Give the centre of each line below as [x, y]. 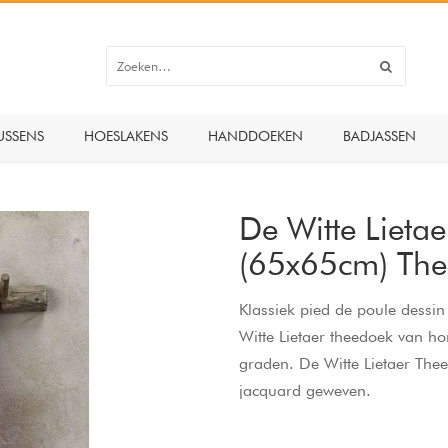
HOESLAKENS [126, 136]
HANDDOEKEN [255, 136]
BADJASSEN [379, 136]
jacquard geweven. [305, 390]
